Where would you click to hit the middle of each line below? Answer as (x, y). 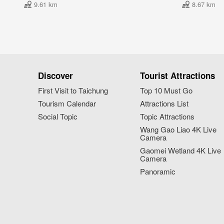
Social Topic (57, 116)
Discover (55, 75)
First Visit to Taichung (73, 90)
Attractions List (164, 103)
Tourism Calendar (67, 103)
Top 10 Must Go (166, 90)
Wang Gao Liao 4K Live (178, 129)
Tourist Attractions (178, 75)
